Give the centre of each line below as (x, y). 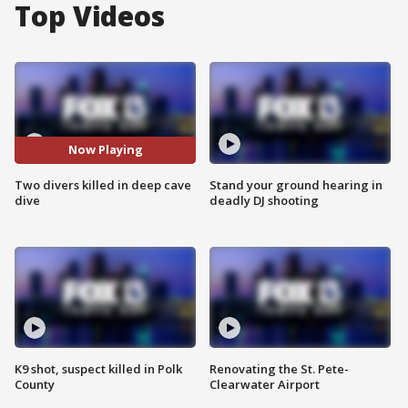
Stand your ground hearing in (296, 184)
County (35, 385)
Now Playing (105, 150)
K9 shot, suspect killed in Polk (98, 369)
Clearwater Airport (265, 385)
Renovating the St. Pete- (279, 369)
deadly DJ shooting (264, 200)
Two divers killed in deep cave (103, 184)
